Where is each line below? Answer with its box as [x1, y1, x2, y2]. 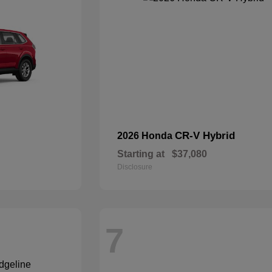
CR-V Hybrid [175, 130, 236, 141]
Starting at [117, 149, 165, 159]
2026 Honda [117, 131, 175, 141]
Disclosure [117, 163, 153, 171]
